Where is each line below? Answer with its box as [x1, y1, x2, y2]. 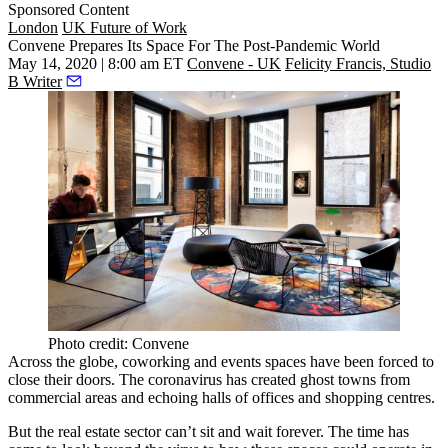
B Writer [8, 73, 62, 91]
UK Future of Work [62, 19, 187, 37]
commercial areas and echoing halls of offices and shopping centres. [8, 389, 435, 407]
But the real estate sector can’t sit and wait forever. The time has [8, 423, 409, 441]
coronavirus [148, 371, 222, 389]
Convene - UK [187, 55, 281, 73]
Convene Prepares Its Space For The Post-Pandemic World [8, 37, 380, 55]
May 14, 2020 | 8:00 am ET [8, 55, 183, 73]
